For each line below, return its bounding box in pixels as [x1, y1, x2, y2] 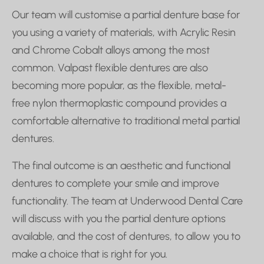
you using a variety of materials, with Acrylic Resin [12, 25, 236, 39]
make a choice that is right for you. [12, 247, 167, 260]
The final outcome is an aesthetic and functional [12, 159, 230, 172]
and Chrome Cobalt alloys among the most [12, 43, 210, 57]
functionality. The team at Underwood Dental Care [12, 194, 243, 207]
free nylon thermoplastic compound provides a [12, 96, 226, 110]
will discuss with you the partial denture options [12, 212, 226, 225]
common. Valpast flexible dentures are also [12, 61, 208, 74]
